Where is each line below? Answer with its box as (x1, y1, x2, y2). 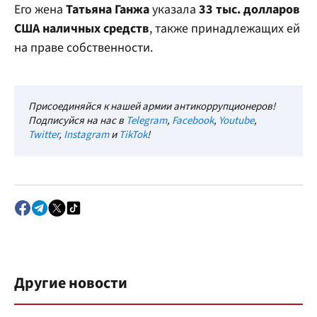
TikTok (119, 127, 147, 142)
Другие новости (14, 272, 127, 294)
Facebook (172, 113, 214, 128)
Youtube (219, 113, 254, 128)
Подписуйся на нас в (28, 113, 126, 128)
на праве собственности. (14, 39, 153, 57)
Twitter (28, 127, 59, 142)
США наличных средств (14, 20, 149, 38)
